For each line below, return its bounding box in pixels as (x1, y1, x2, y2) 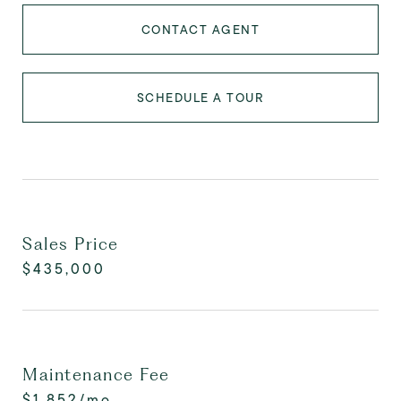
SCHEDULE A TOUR (136, 89, 265, 107)
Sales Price (22, 234, 119, 254)
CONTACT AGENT (141, 21, 260, 38)
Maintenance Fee (22, 364, 170, 385)
